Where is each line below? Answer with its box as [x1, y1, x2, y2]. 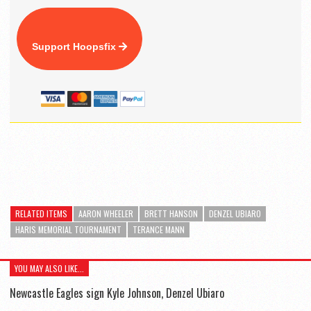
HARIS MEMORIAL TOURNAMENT [15, 223, 121, 235]
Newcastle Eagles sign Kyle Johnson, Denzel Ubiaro [10, 284, 224, 301]
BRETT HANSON [144, 207, 198, 219]
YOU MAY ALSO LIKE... [15, 262, 84, 274]
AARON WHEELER [78, 207, 133, 219]
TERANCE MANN [133, 223, 185, 235]
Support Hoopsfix [32, 41, 119, 53]
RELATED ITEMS [15, 207, 67, 219]
